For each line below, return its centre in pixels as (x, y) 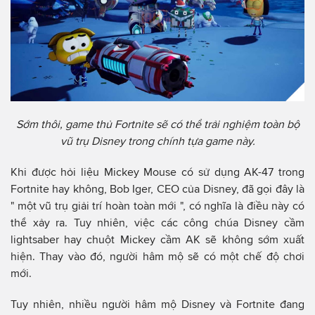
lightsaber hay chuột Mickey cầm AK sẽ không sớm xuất (157, 239)
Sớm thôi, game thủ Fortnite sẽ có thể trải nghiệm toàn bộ (157, 124)
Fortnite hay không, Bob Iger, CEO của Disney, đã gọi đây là (157, 188)
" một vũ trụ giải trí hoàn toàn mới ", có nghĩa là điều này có (157, 205)
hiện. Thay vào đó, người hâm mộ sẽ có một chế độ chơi (157, 256)
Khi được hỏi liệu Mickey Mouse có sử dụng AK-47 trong (157, 172)
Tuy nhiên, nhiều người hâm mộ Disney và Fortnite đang (157, 304)
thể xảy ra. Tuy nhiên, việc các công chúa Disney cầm (157, 222)
